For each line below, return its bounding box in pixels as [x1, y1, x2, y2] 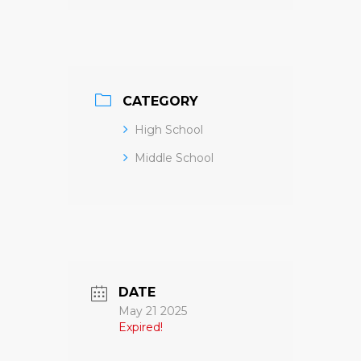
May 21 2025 [118, 304, 187, 318]
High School [135, 122, 203, 137]
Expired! [118, 320, 163, 334]
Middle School [135, 151, 214, 165]
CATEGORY [122, 93, 198, 109]
